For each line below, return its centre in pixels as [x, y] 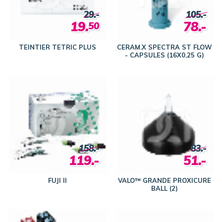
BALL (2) [165, 189]
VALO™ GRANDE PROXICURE [165, 181]
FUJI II [57, 181]
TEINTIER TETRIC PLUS [57, 47]
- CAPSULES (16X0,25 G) [165, 55]
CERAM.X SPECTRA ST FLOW [165, 47]
